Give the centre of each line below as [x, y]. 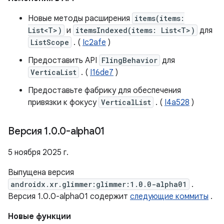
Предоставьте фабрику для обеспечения [104, 90]
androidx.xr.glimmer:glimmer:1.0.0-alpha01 [99, 184]
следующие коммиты [169, 196]
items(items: [159, 18]
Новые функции [39, 216]
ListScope [50, 42]
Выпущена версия [41, 172]
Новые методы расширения [80, 18]
